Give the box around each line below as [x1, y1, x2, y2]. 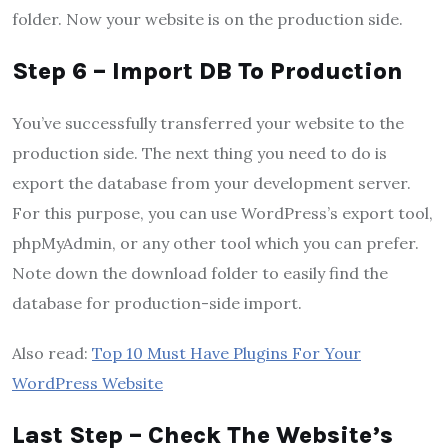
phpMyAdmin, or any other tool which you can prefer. [12, 233, 419, 254]
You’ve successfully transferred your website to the [12, 113, 404, 134]
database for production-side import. [12, 293, 302, 314]
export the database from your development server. [12, 173, 411, 194]
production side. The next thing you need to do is [12, 143, 387, 164]
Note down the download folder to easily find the [12, 263, 388, 284]
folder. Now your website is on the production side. [12, 9, 403, 30]
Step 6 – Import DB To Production [12, 57, 403, 86]
